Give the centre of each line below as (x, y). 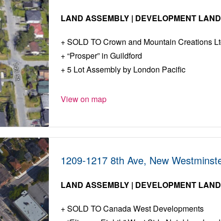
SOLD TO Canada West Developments (135, 209)
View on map (84, 99)
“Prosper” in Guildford (104, 56)
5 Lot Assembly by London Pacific (126, 70)
